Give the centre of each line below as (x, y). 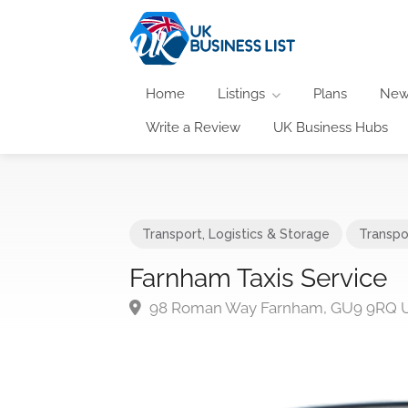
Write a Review (193, 127)
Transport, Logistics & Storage (236, 234)
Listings (241, 93)
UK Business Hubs (331, 127)
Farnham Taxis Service (258, 278)
